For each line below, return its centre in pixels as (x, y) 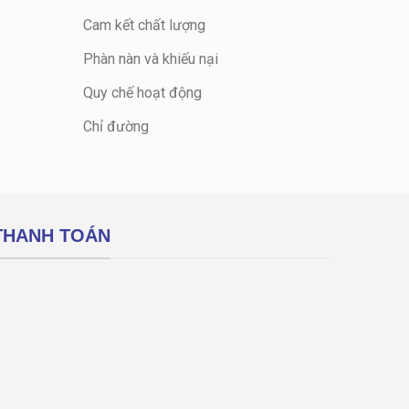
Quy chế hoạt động (142, 93)
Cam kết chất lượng (144, 25)
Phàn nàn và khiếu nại (151, 59)
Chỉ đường (116, 126)
